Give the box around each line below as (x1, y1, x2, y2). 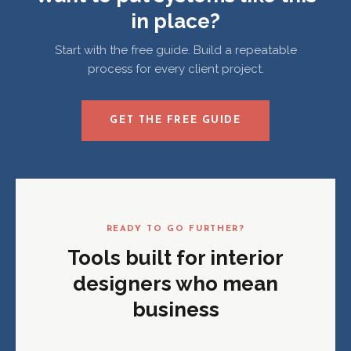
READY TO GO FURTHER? (106, 225, 245, 234)
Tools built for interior (67, 246, 284, 270)
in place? (131, 9, 220, 34)
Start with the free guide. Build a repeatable (54, 43, 297, 58)
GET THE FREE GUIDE (110, 115, 241, 126)
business (132, 298, 219, 322)
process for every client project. (87, 62, 264, 77)
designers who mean (73, 272, 278, 296)
